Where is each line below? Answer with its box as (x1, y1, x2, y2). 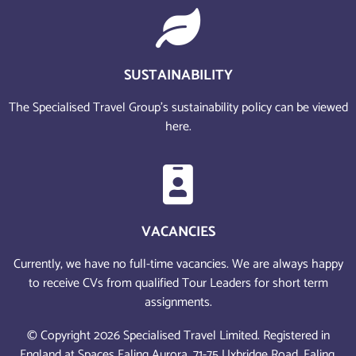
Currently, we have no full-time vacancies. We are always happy (13, 253, 343, 275)
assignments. (144, 291, 212, 313)
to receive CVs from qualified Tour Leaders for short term (28, 272, 328, 294)
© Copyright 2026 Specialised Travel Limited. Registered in (26, 325, 330, 347)
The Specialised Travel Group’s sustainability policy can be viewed (8, 97, 348, 119)
